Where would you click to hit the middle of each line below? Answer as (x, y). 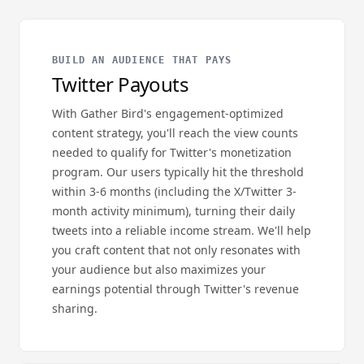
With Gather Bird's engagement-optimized (168, 113)
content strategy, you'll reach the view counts (175, 133)
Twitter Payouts (120, 84)
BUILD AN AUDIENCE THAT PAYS (142, 60)
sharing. (75, 308)
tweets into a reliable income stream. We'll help (182, 230)
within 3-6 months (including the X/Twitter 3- (174, 191)
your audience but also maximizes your (159, 269)
